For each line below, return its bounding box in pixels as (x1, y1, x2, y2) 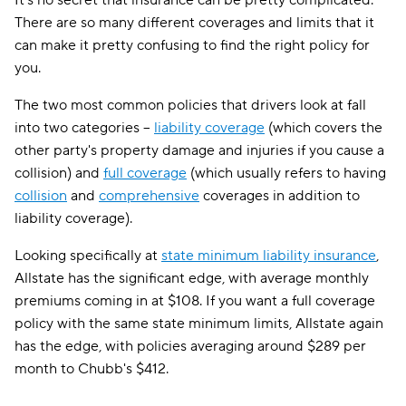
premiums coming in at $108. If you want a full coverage (14, 292, 375, 310)
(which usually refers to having (187, 164, 386, 182)
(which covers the (265, 119, 382, 137)
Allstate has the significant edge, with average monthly (14, 269, 369, 287)
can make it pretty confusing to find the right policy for (14, 36, 370, 54)
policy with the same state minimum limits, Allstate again (14, 314, 383, 333)
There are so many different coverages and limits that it (14, 14, 374, 32)
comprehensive (99, 187, 199, 205)
